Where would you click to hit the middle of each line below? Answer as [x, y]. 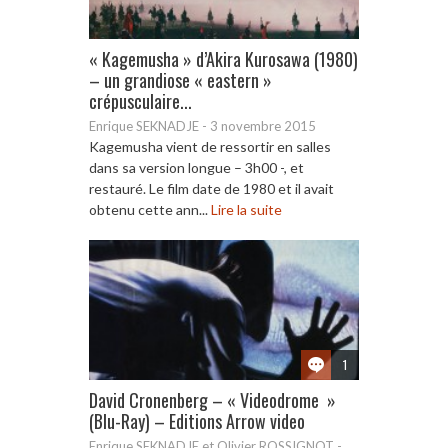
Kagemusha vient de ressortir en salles [210, 146]
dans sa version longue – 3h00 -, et [196, 167]
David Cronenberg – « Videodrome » [212, 399]
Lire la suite [246, 209]
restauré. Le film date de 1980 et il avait [211, 188]
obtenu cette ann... [150, 209]
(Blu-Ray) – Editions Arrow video [197, 420]
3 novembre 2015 [263, 125]
